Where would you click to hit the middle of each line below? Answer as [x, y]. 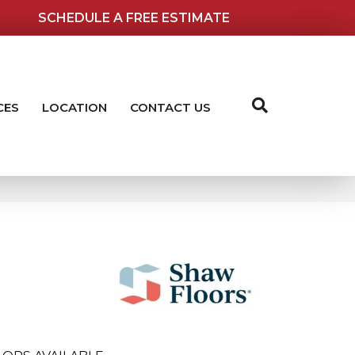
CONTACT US [170, 107]
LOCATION [74, 107]
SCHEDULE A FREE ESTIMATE [134, 17]
